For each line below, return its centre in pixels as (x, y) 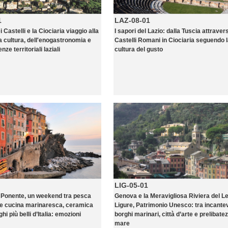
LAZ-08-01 (132, 20)
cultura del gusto (139, 49)
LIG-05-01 (131, 185)
